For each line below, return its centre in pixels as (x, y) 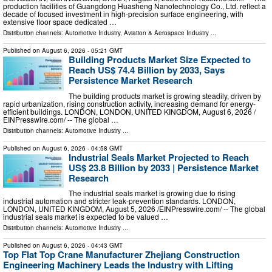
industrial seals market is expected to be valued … (86, 217)
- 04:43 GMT (104, 246)
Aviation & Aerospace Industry (166, 33)
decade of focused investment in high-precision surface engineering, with (123, 14)
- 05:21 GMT (104, 51)
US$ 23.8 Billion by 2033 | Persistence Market (164, 167)
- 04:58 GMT (104, 148)
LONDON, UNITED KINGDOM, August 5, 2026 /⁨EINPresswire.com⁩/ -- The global (134, 209)
